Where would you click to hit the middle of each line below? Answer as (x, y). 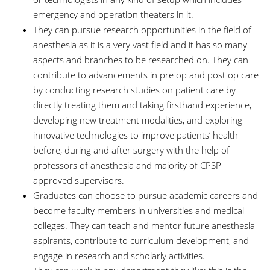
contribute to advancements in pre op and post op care (146, 75)
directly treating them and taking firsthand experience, (142, 105)
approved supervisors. (79, 180)
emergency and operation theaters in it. (115, 14)
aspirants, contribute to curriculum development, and (141, 240)
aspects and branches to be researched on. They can (141, 60)
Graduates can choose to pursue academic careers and (146, 195)
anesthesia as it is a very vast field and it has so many (140, 45)
